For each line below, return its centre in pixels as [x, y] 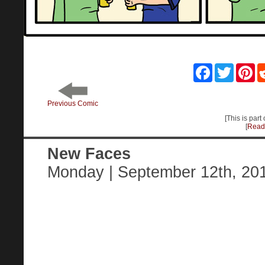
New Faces [89, 154]
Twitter [244, 68]
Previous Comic [73, 104]
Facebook [228, 68]
